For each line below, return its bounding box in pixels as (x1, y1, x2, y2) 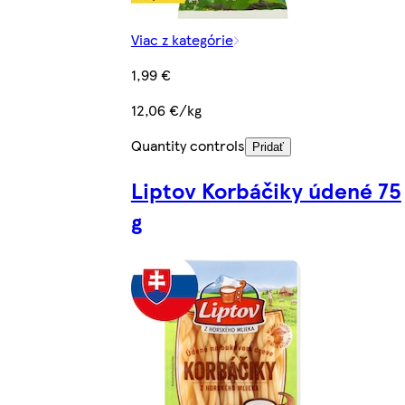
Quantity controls (130, 134, 245, 155)
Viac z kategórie (130, 28, 233, 50)
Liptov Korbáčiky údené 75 (130, 174, 401, 205)
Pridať (251, 139, 284, 154)
